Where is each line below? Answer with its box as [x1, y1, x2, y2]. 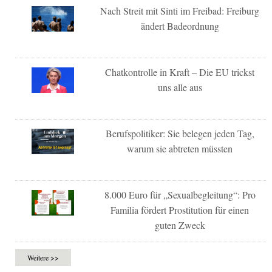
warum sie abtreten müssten [127, 141, 233, 155]
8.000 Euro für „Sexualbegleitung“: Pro [104, 188, 256, 201]
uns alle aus [157, 80, 202, 93]
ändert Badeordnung [140, 19, 219, 32]
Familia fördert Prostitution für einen [110, 203, 250, 216]
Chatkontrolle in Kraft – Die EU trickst [105, 65, 255, 78]
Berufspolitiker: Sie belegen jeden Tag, [105, 126, 254, 140]
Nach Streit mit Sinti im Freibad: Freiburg [100, 4, 260, 17]
